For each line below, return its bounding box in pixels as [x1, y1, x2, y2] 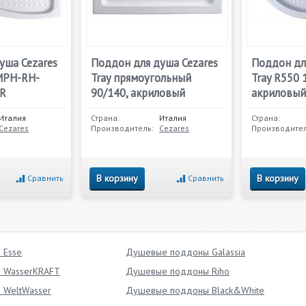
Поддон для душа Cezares [91, 55, 218, 70]
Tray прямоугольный [91, 70, 191, 85]
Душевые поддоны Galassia [126, 246, 245, 258]
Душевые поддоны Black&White [126, 284, 264, 296]
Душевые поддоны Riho [126, 265, 229, 277]
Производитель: [91, 123, 154, 133]
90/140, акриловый [91, 85, 185, 100]
